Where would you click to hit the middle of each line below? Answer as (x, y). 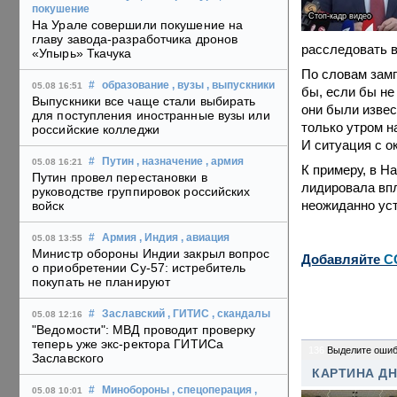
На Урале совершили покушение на (138, 25)
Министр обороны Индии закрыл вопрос (151, 254)
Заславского (68, 358)
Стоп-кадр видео (340, 16)
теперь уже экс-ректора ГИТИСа (128, 344)
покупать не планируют (101, 282)
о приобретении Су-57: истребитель (139, 268)
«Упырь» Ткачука (82, 54)
